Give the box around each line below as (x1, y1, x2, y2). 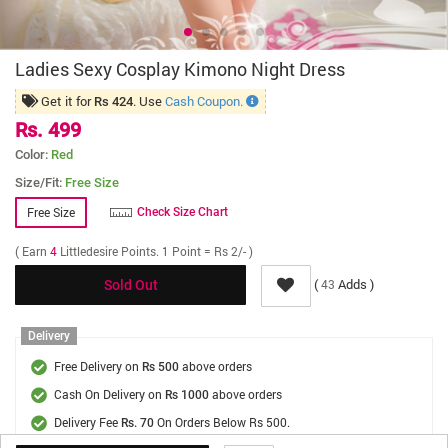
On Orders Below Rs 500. (154, 414, 290, 430)
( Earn (15, 243, 50, 259)
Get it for (38, 92, 94, 110)
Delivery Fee (54, 414, 121, 430)
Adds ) (335, 275, 375, 294)
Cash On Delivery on (54, 386, 165, 402)
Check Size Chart (137, 205, 228, 219)
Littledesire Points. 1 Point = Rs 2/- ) (60, 243, 253, 259)
